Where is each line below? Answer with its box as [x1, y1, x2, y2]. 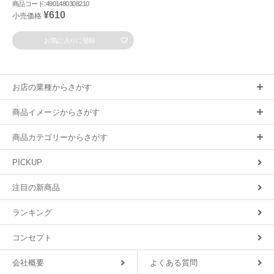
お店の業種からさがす [12, 82, 92, 92]
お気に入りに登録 [44, 37, 95, 44]
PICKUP [12, 157, 42, 167]
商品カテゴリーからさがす [12, 132, 108, 142]
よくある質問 [150, 257, 198, 267]
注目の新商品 [12, 182, 60, 192]
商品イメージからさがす [12, 107, 100, 117]
